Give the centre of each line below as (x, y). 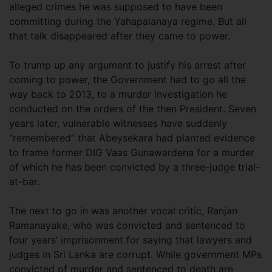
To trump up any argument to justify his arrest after (127, 65)
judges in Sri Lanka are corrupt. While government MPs (135, 254)
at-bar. (26, 181)
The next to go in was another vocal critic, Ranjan (123, 210)
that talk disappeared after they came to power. (121, 36)
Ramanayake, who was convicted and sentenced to (127, 225)
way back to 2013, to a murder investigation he (118, 94)
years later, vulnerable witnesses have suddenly (118, 123)
